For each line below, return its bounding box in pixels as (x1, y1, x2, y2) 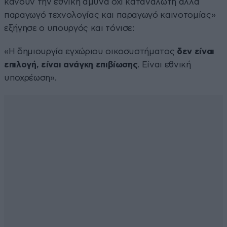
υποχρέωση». (4, 73, 57, 83)
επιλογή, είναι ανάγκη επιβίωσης (4, 60, 138, 69)
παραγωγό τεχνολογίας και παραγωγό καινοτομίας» (4, 11, 216, 20)
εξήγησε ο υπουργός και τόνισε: (4, 24, 134, 33)
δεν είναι (174, 47, 215, 56)
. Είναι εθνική (137, 60, 191, 69)
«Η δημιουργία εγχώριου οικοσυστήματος (4, 47, 175, 56)
